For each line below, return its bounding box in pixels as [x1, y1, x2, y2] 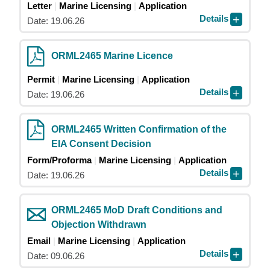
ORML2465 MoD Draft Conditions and [51, 205, 222, 215]
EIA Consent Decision [51, 139, 151, 149]
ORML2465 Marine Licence [51, 51, 173, 61]
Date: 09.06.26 [27, 251, 84, 261]
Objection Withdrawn [51, 219, 146, 230]
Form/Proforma [27, 155, 92, 165]
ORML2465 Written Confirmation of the [51, 124, 227, 134]
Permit [27, 74, 55, 84]
